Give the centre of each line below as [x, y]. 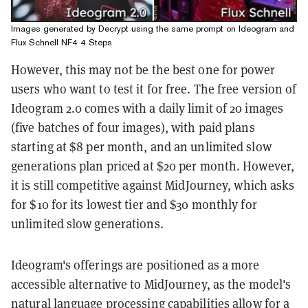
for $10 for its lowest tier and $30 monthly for [134, 204]
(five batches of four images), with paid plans [133, 127]
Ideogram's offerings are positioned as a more [135, 265]
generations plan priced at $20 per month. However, [153, 166]
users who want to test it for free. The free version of [154, 89]
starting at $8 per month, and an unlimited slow [141, 146]
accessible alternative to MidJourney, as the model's [151, 284]
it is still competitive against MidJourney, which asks [153, 185]
